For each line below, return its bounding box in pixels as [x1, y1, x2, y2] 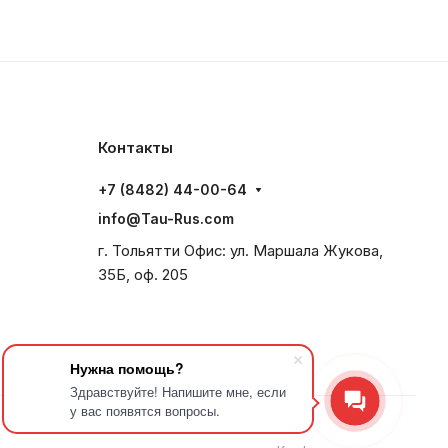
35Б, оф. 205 [98, 266, 188, 284]
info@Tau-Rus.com [98, 210, 234, 227]
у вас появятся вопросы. [70, 401, 220, 420]
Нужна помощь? [70, 358, 184, 378]
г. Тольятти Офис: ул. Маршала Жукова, [98, 242, 383, 260]
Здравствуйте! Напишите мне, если [70, 382, 286, 401]
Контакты [98, 139, 173, 157]
